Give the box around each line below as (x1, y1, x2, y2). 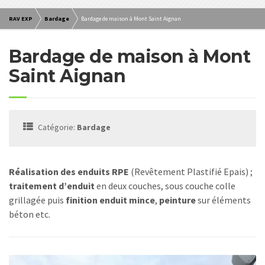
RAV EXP (9, 15, 33, 23)
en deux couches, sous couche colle (95, 180, 235, 192)
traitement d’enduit (9, 180, 95, 192)
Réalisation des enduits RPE (9, 166, 129, 178)
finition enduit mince (66, 194, 155, 206)
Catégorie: (36, 122, 77, 133)
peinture (157, 194, 196, 206)
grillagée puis (9, 194, 66, 206)
